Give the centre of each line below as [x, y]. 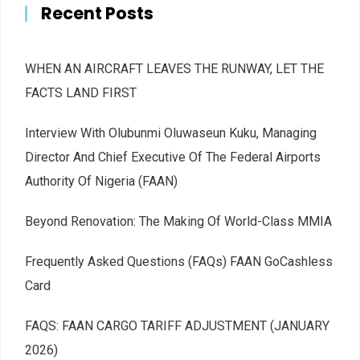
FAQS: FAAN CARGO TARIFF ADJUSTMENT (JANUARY [177, 325]
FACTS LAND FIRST [81, 92]
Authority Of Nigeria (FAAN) [101, 181]
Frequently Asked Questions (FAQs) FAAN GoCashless [179, 261]
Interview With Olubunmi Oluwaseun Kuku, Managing [171, 133]
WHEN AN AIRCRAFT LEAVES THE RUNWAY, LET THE [174, 68]
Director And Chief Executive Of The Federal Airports [173, 157]
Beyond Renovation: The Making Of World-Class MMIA [178, 221]
